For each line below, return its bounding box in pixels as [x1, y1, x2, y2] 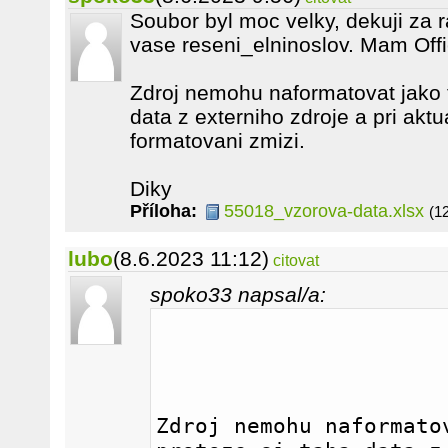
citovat [273, 252, 319, 269]
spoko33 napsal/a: [150, 283, 326, 306]
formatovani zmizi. [130, 129, 305, 152]
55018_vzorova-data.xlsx [224, 201, 424, 221]
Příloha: [130, 201, 197, 221]
